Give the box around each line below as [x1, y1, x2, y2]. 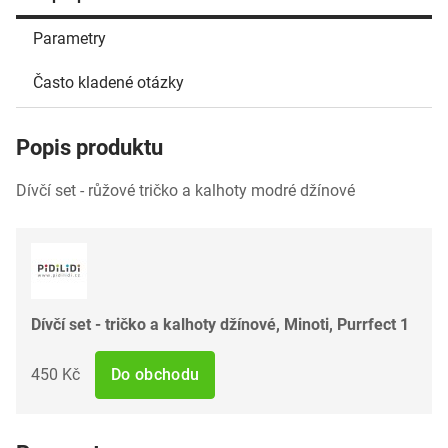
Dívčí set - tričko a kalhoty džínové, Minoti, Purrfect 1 [31, 314, 409, 334]
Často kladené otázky [33, 72, 184, 92]
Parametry [33, 28, 106, 48]
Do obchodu [111, 364, 200, 384]
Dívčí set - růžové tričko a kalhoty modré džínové [16, 180, 355, 200]
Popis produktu [16, 134, 163, 160]
